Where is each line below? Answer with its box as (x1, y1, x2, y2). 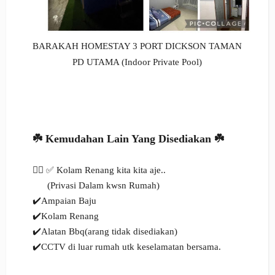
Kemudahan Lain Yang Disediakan (45, 133, 214, 145)
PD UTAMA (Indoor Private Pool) (72, 57, 202, 68)
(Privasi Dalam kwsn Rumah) (32, 180, 160, 191)
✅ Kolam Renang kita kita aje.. (45, 165, 168, 176)
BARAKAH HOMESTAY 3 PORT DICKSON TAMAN (32, 41, 242, 52)
